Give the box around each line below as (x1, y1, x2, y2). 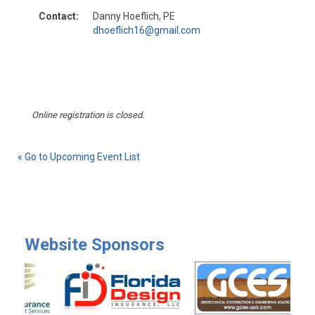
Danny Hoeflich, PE (93, 10, 175, 22)
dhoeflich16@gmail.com (93, 24, 200, 36)
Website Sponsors (25, 234, 165, 255)
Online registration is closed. (32, 109, 144, 120)
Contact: (39, 10, 79, 22)
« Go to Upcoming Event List (18, 150, 140, 162)
